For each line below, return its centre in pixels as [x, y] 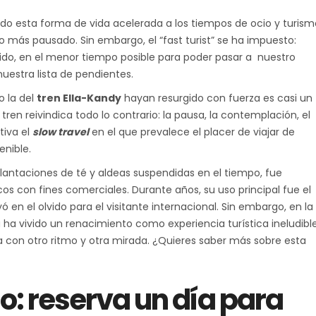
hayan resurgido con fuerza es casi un [217, 98]
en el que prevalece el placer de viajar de [192, 132]
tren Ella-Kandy [79, 98]
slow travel [61, 132]
